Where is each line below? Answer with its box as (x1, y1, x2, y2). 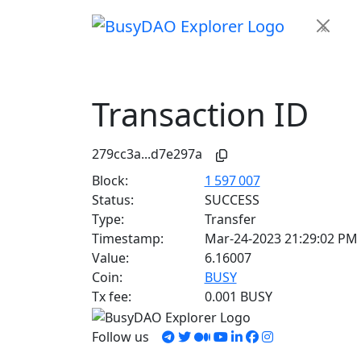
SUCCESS (204, 191, 259, 209)
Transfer (204, 210, 256, 228)
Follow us (92, 327, 159, 346)
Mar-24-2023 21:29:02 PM (204, 230, 358, 247)
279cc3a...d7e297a (92, 145, 205, 164)
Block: (92, 172, 128, 189)
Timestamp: (92, 230, 164, 247)
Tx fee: (92, 288, 131, 305)
